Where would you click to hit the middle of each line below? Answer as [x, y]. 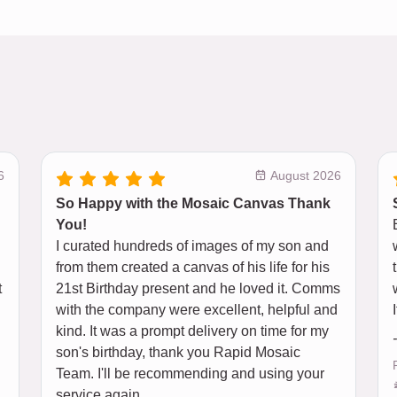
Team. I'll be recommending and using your [190, 374]
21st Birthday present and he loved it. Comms [198, 288]
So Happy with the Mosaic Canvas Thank [193, 203]
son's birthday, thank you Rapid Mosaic [178, 352]
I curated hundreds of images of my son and [192, 246]
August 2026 [304, 175]
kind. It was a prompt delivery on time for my [192, 331]
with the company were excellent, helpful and [197, 310]
